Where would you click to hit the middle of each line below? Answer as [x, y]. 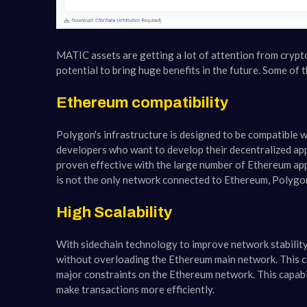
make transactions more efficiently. [135, 290]
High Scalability [114, 212]
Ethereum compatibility [142, 102]
